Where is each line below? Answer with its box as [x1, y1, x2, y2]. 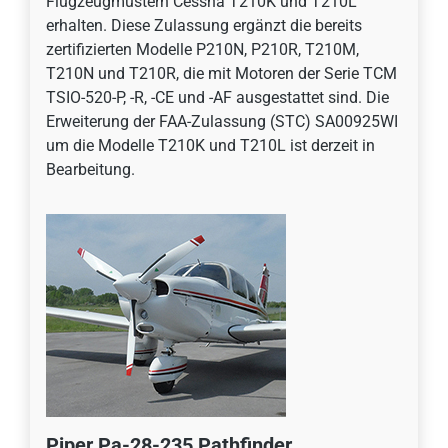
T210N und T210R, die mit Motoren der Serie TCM [46, 64, 397, 84]
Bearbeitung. [46, 160, 135, 180]
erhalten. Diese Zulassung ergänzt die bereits [46, 16, 362, 36]
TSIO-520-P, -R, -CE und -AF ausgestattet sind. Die [46, 88, 389, 108]
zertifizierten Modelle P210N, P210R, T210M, [46, 40, 359, 60]
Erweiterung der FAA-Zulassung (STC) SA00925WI [46, 112, 398, 132]
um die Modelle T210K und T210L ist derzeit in [46, 136, 375, 156]
